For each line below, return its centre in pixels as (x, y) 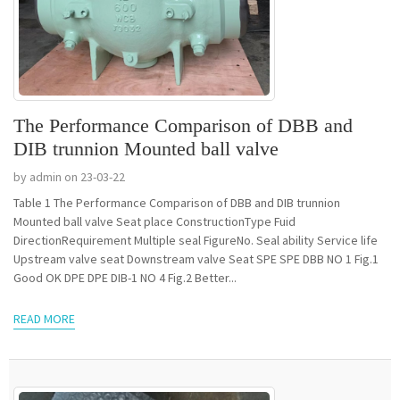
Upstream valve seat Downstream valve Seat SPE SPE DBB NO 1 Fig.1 (135, 258)
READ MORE (44, 318)
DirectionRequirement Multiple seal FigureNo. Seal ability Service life (196, 240)
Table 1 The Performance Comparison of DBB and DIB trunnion (177, 202)
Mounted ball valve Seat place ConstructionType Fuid (65, 221)
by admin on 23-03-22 (69, 176)
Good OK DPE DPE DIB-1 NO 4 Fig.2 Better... (150, 277)
